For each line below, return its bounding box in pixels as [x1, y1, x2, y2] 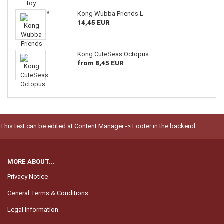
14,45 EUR [77, 18, 110, 26]
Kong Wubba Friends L [77, 9, 143, 17]
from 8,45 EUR [77, 59, 124, 67]
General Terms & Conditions [7, 189, 88, 197]
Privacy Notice [7, 172, 48, 180]
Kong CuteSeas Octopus [77, 50, 149, 58]
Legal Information [7, 205, 58, 213]
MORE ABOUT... [7, 157, 55, 165]
